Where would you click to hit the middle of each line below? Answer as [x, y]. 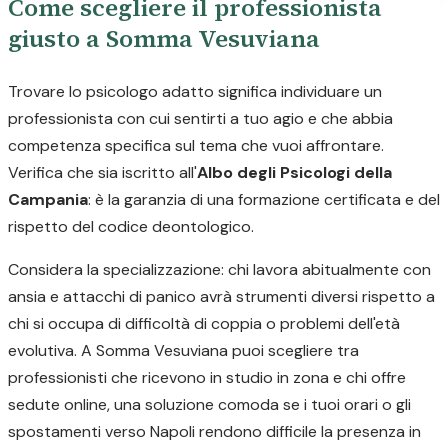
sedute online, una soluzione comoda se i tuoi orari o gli [209, 404]
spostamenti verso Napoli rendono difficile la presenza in [214, 431]
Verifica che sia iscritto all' [102, 172]
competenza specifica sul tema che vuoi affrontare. [196, 145]
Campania [48, 199]
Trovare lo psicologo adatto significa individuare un [195, 91]
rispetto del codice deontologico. [131, 226]
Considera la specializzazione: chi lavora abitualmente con [219, 269]
